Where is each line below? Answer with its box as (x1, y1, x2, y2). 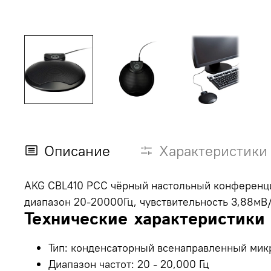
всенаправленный (157, 240, 250, 255)
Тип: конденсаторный (48, 240, 157, 255)
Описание (44, 141, 110, 160)
